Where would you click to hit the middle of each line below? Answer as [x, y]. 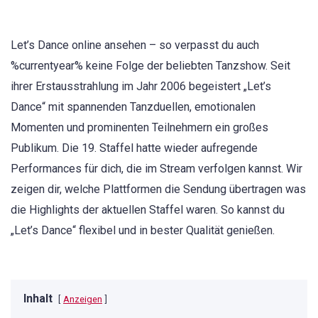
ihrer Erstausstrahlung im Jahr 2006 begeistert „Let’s [141, 86]
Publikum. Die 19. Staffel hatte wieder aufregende [134, 148]
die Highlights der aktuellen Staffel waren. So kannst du [148, 210]
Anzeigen [83, 300]
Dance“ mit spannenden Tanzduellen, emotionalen [133, 107]
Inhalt [38, 299]
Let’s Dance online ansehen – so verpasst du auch [135, 45]
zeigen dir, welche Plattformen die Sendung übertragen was [158, 189]
